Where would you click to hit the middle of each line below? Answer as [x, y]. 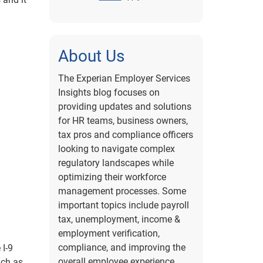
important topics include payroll [123, 205]
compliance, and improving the [122, 247]
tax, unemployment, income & [119, 219]
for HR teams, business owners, [123, 121]
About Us [91, 56]
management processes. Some [122, 191]
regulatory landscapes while [116, 163]
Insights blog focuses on [109, 92]
